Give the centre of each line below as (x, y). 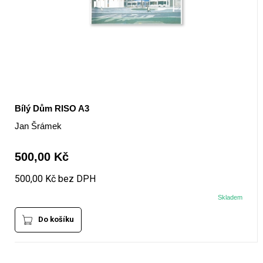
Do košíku (56, 220)
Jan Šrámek (38, 126)
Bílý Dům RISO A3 (52, 109)
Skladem (230, 198)
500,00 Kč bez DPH (55, 179)
